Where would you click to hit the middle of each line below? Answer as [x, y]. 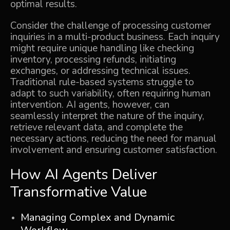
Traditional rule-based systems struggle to [102, 82]
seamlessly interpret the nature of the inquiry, [107, 116]
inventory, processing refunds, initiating [93, 60]
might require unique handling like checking [102, 48]
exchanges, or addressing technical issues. [100, 71]
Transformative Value [79, 192]
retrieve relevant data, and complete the [97, 127]
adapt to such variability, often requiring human [110, 93]
